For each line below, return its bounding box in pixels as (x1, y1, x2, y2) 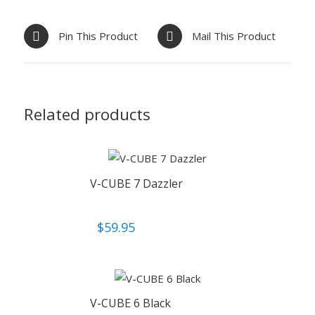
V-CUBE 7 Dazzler (89, 175, 183, 191)
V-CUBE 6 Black (89, 295, 171, 311)
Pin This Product (58, 29, 138, 44)
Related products (23, 103, 150, 125)
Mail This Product (192, 29, 276, 44)
